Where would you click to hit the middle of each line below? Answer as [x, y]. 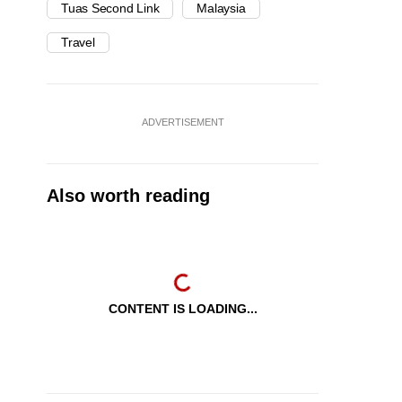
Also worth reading [128, 196]
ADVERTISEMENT [183, 122]
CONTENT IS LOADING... [183, 309]
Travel [78, 43]
